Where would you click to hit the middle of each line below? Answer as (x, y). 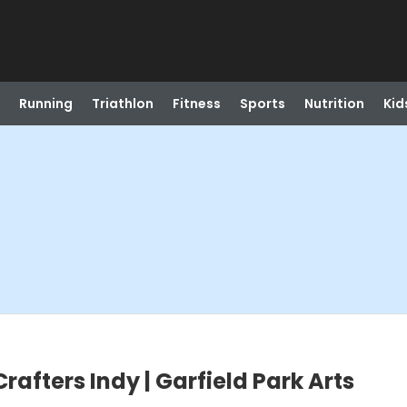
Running (45, 104)
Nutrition (334, 104)
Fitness (196, 104)
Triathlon (122, 104)
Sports (262, 104)
